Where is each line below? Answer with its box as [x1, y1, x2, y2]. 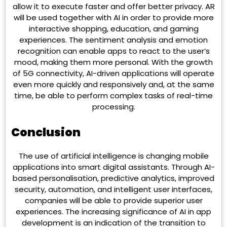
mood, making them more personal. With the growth [14, 57, 213, 68]
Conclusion [11, 124, 81, 140]
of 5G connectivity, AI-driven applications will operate [13, 68, 214, 79]
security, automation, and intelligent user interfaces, [15, 183, 212, 195]
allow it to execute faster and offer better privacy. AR [12, 1, 215, 12]
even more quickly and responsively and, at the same [13, 79, 214, 90]
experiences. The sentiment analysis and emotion [19, 34, 208, 46]
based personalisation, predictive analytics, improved [13, 172, 214, 183]
